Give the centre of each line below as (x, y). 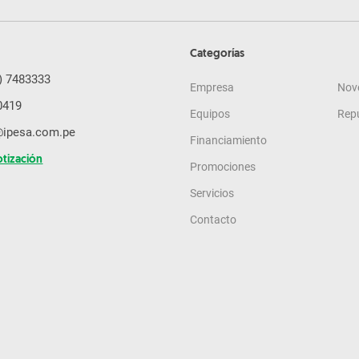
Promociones (222, 166)
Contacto (213, 219)
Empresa (212, 87)
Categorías (217, 54)
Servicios (212, 193)
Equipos (210, 113)
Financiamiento (228, 140)
